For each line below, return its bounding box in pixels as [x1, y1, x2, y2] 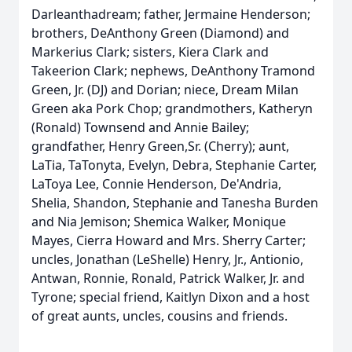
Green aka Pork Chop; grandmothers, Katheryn [31, 100, 313, 117]
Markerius [31, 43, 93, 60]
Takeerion [31, 62, 90, 79]
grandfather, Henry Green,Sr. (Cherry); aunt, [31, 137, 289, 155]
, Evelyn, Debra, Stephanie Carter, [122, 156, 317, 174]
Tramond [261, 62, 315, 79]
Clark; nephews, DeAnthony [90, 62, 261, 79]
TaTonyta [68, 156, 122, 174]
